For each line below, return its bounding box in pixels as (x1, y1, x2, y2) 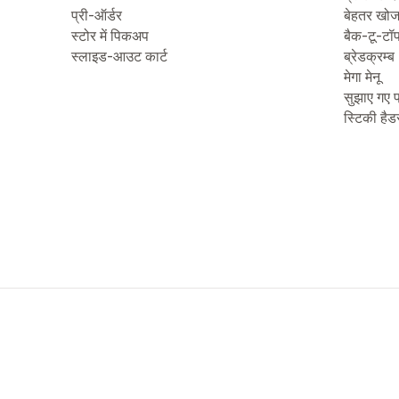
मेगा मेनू (344, 68, 380, 85)
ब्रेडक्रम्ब (344, 47, 395, 65)
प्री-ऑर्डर (71, 6, 122, 24)
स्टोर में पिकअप (71, 27, 149, 45)
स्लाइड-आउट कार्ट (71, 47, 167, 65)
